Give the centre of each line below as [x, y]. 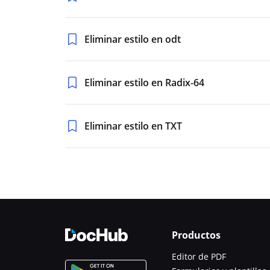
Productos [196, 235]
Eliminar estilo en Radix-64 [144, 83]
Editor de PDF [199, 256]
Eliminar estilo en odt [133, 39]
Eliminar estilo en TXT [133, 126]
